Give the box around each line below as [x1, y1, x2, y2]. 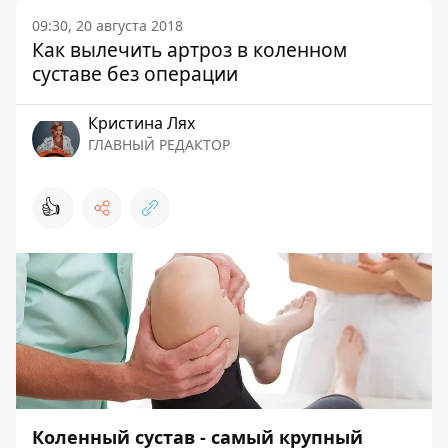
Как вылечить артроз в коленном [32, 36, 347, 63]
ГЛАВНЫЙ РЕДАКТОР [88, 135, 230, 154]
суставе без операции [32, 60, 238, 87]
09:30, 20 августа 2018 [32, 16, 183, 35]
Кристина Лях [88, 112, 195, 134]
